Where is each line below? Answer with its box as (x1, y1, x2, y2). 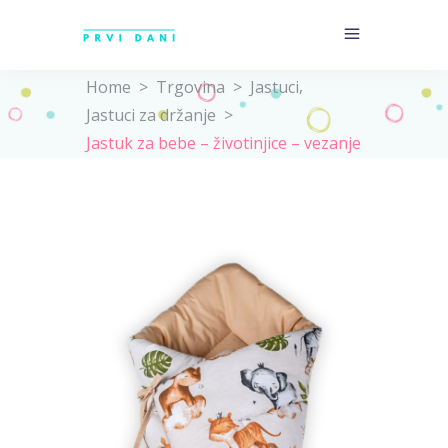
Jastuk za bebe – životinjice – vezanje (86, 131, 361, 154)
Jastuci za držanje (86, 103, 216, 126)
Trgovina (156, 75, 225, 98)
